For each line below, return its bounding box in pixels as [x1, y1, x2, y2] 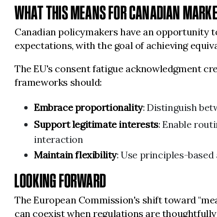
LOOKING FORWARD [15, 170, 106, 192]
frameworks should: [15, 76, 102, 89]
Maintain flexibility [34, 149, 117, 161]
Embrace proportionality [34, 101, 143, 114]
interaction [34, 133, 83, 146]
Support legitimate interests [34, 118, 158, 131]
